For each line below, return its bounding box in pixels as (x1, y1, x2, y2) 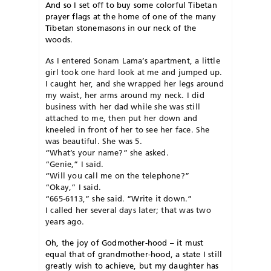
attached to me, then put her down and (45, 113, 198, 123)
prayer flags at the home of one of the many (45, 11, 217, 21)
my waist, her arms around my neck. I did (45, 90, 204, 100)
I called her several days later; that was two (45, 204, 211, 215)
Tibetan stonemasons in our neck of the (45, 22, 197, 33)
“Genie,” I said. (45, 158, 104, 169)
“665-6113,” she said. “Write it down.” (45, 193, 192, 203)
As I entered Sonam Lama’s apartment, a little (45, 55, 220, 65)
